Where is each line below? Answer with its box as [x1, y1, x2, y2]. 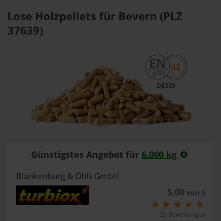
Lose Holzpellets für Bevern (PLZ [7, 8, 183, 24]
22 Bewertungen [159, 210, 205, 219]
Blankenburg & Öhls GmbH [16, 170, 119, 182]
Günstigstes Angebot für [31, 148, 142, 160]
